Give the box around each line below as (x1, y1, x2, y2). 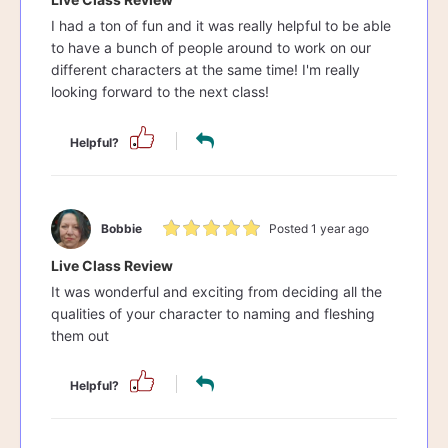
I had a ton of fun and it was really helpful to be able (51, 17, 391, 35)
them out (51, 326, 109, 344)
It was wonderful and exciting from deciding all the (51, 282, 382, 300)
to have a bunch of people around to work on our (51, 39, 371, 57)
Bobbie (101, 221, 142, 237)
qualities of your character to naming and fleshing (51, 304, 375, 322)
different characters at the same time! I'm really (51, 61, 360, 79)
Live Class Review (51, 256, 173, 274)
